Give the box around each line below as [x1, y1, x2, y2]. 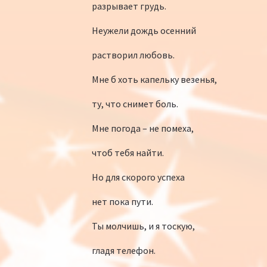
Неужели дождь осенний [91, 24, 196, 36]
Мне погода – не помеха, [91, 122, 194, 134]
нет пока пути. [91, 195, 153, 207]
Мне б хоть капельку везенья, [91, 73, 217, 85]
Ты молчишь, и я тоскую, [91, 219, 195, 232]
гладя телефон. [91, 244, 156, 256]
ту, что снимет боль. [91, 97, 178, 110]
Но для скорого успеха [91, 170, 185, 183]
